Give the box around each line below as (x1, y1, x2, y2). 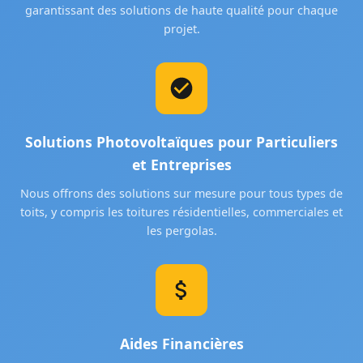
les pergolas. (146, 223, 217, 239)
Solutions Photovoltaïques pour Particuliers (25, 132, 338, 152)
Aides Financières (119, 334, 244, 354)
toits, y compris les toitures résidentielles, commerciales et (20, 204, 343, 220)
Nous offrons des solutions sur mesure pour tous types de (20, 186, 343, 202)
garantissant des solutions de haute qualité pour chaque (25, 2, 338, 19)
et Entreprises (131, 155, 232, 175)
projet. (163, 21, 200, 37)
